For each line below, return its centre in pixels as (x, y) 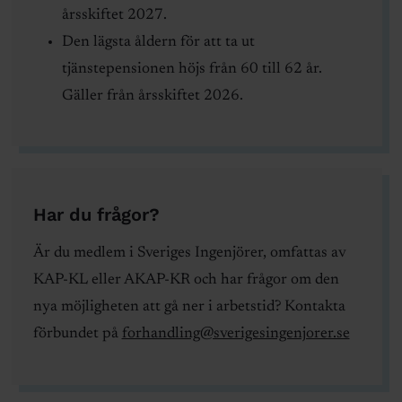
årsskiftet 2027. (114, 15)
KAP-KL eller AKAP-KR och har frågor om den (186, 281)
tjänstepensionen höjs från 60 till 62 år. (192, 69)
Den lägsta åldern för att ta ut (158, 42)
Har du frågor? (96, 215)
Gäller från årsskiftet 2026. (152, 96)
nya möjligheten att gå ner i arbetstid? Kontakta (189, 308)
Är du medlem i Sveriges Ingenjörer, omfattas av (189, 254)
